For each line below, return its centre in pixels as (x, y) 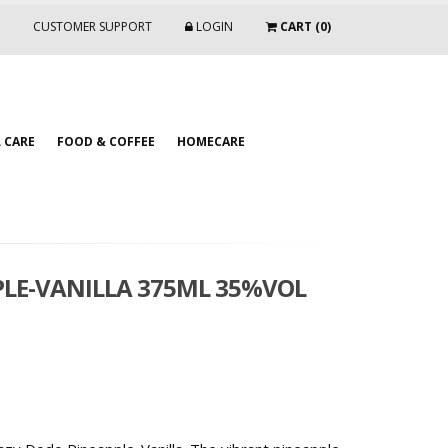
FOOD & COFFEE (106, 141)
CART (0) (304, 26)
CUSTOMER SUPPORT (92, 26)
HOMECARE (211, 141)
